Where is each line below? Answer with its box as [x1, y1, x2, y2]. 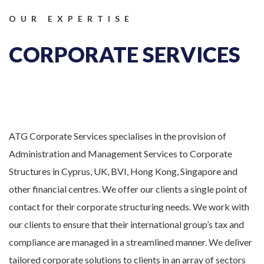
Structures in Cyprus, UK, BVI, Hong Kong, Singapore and [9, 166, 237, 177]
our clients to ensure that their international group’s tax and [9, 219, 244, 230]
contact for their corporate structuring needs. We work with [9, 201, 249, 212]
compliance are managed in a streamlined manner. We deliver [9, 236, 252, 247]
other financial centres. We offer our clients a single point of [9, 183, 247, 194]
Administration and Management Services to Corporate [9, 148, 232, 159]
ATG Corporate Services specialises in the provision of [9, 130, 226, 141]
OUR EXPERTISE [9, 14, 134, 24]
